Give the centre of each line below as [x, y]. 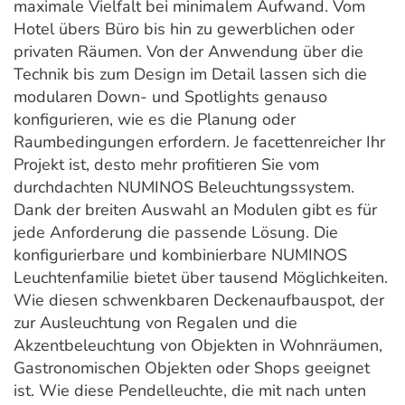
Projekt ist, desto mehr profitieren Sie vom [166, 165]
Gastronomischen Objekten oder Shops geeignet [192, 368]
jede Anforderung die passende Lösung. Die [176, 233]
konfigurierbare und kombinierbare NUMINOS [180, 255]
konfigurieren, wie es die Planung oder [155, 120]
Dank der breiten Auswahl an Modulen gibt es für [195, 210]
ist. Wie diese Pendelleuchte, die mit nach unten [190, 391]
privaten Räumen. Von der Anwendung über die [188, 52]
